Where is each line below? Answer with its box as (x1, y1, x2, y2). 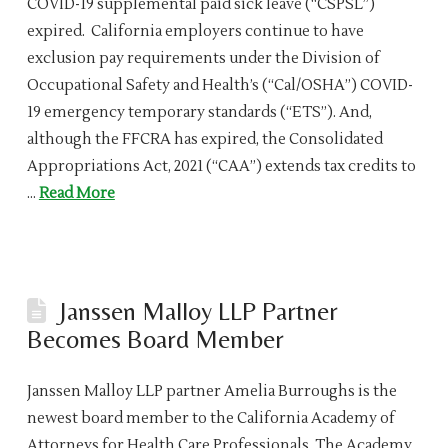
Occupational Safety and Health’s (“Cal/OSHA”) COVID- (26, 75, 413, 95)
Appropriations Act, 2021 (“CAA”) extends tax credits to (26, 156, 416, 176)
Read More (38, 183, 115, 203)
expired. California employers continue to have (26, 21, 364, 41)
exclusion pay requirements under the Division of (26, 48, 380, 68)
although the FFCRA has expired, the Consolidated (26, 129, 383, 149)
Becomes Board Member (26, 323, 284, 354)
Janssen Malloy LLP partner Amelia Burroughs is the (26, 381, 397, 401)
